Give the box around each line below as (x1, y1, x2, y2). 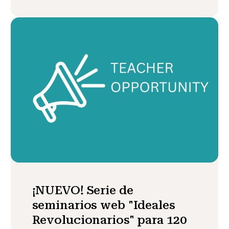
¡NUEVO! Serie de (32, 182, 133, 197)
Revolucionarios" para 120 (32, 212, 187, 227)
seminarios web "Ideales (32, 197, 175, 212)
